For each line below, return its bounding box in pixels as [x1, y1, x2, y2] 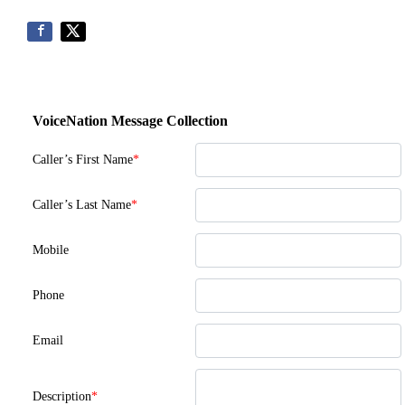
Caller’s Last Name [33, 198, 131, 212]
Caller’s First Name [33, 153, 133, 167]
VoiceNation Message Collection [33, 113, 228, 129]
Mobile [33, 243, 69, 258]
